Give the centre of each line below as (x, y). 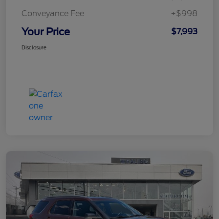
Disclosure (34, 48)
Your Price (46, 32)
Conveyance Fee (53, 14)
